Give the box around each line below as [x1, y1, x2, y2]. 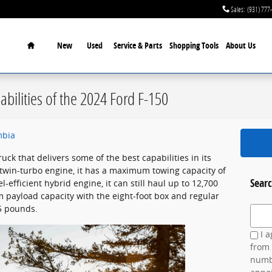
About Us [226, 39, 256, 51]
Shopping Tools [169, 39, 219, 51]
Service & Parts [114, 39, 162, 51]
